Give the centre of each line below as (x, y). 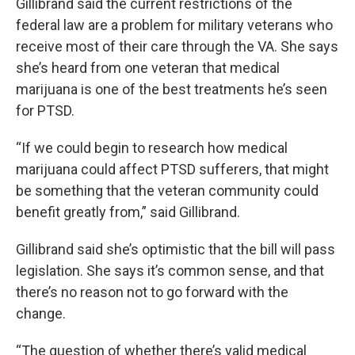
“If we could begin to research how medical (152, 148)
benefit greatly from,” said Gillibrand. (128, 212)
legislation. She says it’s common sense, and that (170, 271)
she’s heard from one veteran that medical (148, 68)
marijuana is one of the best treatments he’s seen (172, 90)
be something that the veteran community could (167, 191)
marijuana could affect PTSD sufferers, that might (172, 170)
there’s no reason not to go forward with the (152, 292)
